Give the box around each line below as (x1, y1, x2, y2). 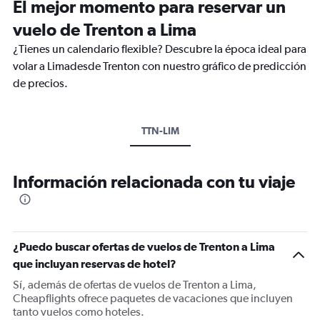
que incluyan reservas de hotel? (13, 257, 176, 270)
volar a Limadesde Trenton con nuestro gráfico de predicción (13, 59, 306, 73)
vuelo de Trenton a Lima (13, 19, 196, 39)
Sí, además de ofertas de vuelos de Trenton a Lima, (13, 278, 256, 291)
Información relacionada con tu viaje (13, 171, 295, 191)
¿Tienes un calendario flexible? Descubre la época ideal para (13, 42, 306, 56)
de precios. (13, 76, 68, 90)
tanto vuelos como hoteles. (13, 305, 144, 319)
